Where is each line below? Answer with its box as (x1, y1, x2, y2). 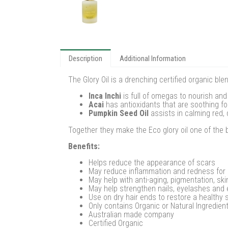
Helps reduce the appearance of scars (89, 158, 215, 167)
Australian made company (89, 210, 174, 219)
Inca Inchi (89, 91, 123, 101)
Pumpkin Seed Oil (89, 108, 149, 118)
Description (69, 54, 102, 63)
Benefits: (68, 141, 100, 151)
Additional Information (120, 54, 186, 63)
